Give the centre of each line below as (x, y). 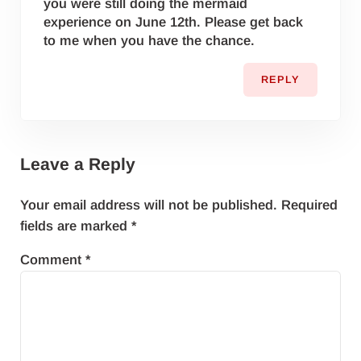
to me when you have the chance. (149, 41)
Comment (52, 259)
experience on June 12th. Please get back (174, 23)
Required (309, 205)
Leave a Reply (77, 164)
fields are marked (75, 226)
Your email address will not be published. (148, 205)
